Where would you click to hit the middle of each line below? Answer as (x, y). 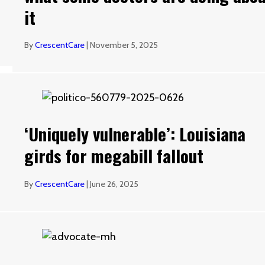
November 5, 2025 (124, 45)
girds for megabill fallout (114, 156)
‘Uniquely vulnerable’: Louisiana (135, 134)
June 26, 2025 (114, 184)
